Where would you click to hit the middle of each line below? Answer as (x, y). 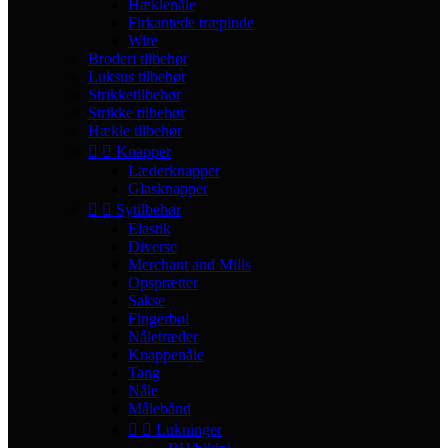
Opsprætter (163, 283)
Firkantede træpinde (191, 23)
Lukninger (189, 430)
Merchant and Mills (189, 265)
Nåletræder (163, 337)
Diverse (152, 247)
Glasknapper (168, 189)
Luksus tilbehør (137, 77)
